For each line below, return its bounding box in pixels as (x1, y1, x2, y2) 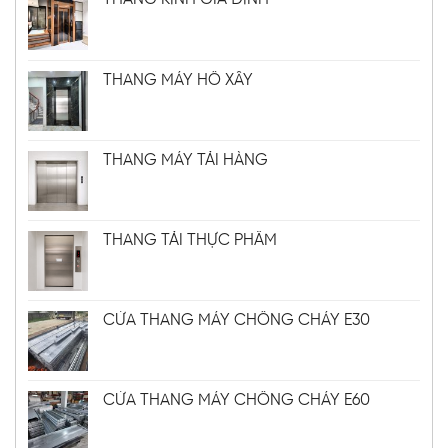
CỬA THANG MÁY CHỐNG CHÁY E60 (103, 391, 370, 409)
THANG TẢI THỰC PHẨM (103, 231, 277, 249)
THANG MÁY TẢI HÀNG (103, 151, 268, 169)
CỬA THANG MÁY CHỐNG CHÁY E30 (103, 311, 370, 329)
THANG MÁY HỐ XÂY (103, 71, 253, 89)
